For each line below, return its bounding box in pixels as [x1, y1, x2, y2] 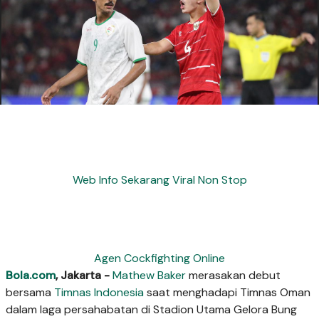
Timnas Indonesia [54, 284, 144, 300]
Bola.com [6, 267, 56, 283]
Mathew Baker [113, 267, 186, 283]
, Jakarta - [56, 267, 110, 283]
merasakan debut [186, 267, 281, 283]
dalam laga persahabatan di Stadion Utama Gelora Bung [6, 301, 297, 317]
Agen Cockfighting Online [94, 250, 225, 266]
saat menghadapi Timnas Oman [144, 284, 310, 300]
